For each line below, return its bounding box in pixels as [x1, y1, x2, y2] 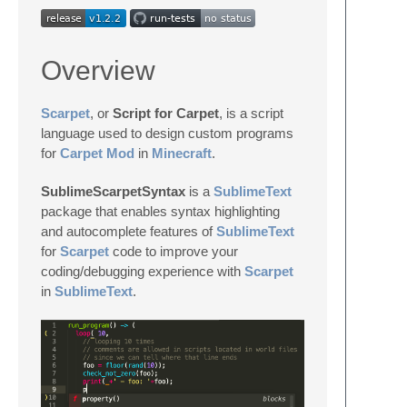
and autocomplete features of [41, 223, 216, 239]
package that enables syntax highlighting [41, 203, 280, 219]
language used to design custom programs [41, 125, 293, 141]
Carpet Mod [60, 145, 134, 161]
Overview [41, 55, 155, 85]
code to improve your [109, 243, 238, 259]
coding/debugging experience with [41, 263, 244, 279]
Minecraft [152, 145, 212, 161]
